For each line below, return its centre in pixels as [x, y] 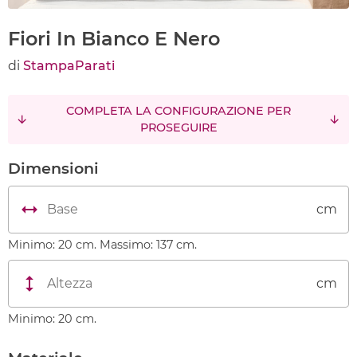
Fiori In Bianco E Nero [114, 39]
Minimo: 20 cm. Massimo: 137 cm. [102, 245]
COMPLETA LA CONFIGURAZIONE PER [178, 111]
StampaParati [69, 66]
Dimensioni [53, 168]
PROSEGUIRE [178, 127]
